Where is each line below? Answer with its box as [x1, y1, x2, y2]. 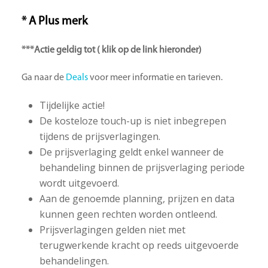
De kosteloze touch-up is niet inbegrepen [39, 114, 226, 128]
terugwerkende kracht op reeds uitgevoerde [39, 239, 239, 252]
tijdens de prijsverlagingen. [39, 130, 160, 144]
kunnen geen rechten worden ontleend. [39, 208, 217, 221]
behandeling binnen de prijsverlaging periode [39, 161, 245, 175]
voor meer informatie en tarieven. [87, 73, 223, 83]
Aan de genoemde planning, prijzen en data [39, 192, 234, 206]
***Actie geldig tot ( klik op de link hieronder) [21, 45, 202, 56]
